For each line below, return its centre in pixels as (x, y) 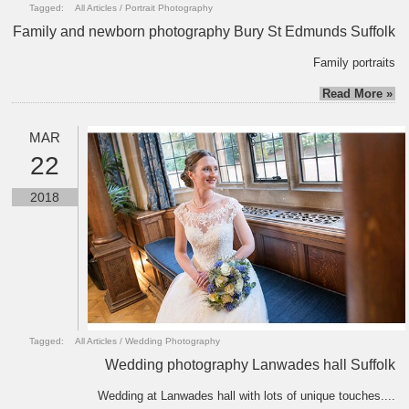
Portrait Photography (169, 7)
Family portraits (355, 62)
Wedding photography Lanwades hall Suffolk (251, 365)
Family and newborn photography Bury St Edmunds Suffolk (204, 31)
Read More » (358, 93)
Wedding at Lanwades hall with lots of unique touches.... (247, 396)
